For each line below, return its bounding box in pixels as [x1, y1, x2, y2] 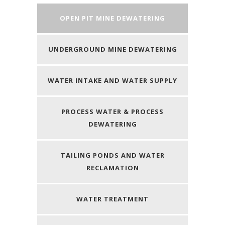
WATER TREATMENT [76, 194, 149, 203]
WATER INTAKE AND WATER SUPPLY [48, 75, 177, 85]
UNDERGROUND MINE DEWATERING [48, 44, 177, 54]
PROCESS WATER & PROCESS [61, 106, 164, 116]
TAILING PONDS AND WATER [60, 150, 165, 160]
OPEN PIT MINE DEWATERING [60, 13, 165, 23]
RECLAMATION [86, 163, 139, 172]
